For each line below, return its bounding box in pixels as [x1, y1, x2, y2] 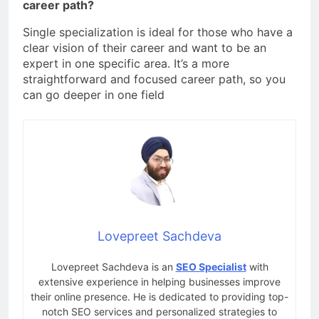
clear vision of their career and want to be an [23, 40, 266, 55]
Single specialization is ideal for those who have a [23, 24, 293, 39]
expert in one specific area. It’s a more [23, 56, 229, 70]
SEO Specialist [175, 260, 246, 273]
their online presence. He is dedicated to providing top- [31, 290, 288, 303]
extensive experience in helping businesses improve [38, 275, 281, 288]
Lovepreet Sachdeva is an [51, 260, 176, 273]
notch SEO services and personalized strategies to [42, 305, 277, 318]
